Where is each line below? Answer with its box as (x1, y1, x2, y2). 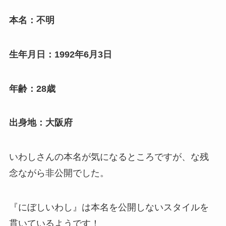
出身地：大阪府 (9, 118, 73, 128)
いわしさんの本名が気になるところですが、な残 (9, 152, 209, 162)
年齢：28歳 (9, 83, 55, 94)
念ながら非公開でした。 (9, 168, 109, 179)
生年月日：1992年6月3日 (9, 49, 112, 60)
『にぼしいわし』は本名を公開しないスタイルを (9, 202, 209, 213)
